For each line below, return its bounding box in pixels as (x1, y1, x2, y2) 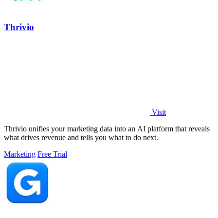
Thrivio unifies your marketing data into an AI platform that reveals (4, 125, 210, 133)
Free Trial (37, 150, 67, 159)
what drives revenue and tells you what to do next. (4, 133, 158, 142)
